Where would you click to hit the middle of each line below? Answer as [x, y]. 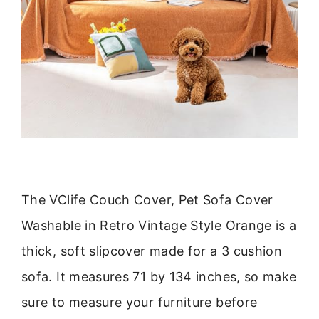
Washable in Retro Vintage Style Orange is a [159, 225]
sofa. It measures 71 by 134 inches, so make [159, 276]
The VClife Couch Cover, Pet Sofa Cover [147, 199]
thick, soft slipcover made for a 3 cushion [152, 251]
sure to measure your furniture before [140, 302]
